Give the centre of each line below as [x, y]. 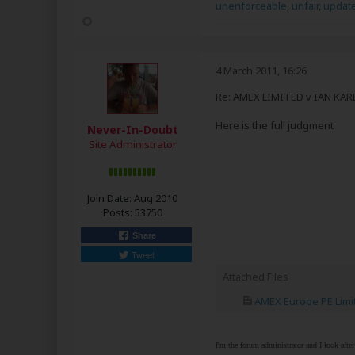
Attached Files [256, 277]
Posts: [117, 212]
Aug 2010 [156, 198]
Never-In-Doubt [132, 130]
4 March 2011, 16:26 [261, 71]
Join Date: [109, 198]
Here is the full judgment [275, 125]
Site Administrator [132, 144]
